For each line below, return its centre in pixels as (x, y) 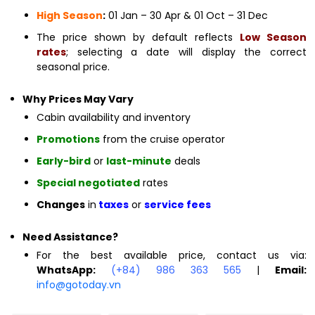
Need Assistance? (70, 237)
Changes (61, 204)
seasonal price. (73, 66)
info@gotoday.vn (79, 284)
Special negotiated (88, 182)
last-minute (139, 161)
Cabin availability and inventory (114, 117)
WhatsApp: (66, 270)
